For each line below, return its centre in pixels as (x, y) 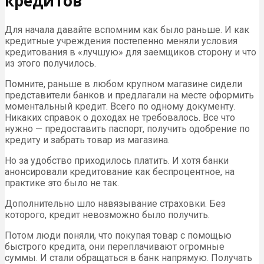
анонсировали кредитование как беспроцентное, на (120, 171)
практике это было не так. (62, 183)
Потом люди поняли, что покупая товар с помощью (118, 235)
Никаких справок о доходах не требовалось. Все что (120, 117)
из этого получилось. (50, 63)
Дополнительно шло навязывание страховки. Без (115, 203)
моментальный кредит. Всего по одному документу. (120, 106)
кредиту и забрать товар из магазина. (87, 140)
